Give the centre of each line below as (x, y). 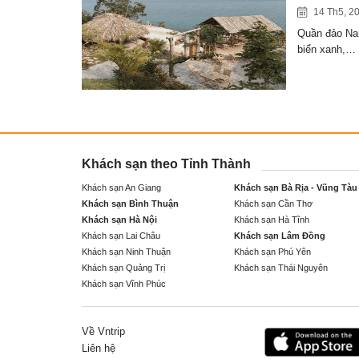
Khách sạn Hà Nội (119, 220)
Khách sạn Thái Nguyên (281, 268)
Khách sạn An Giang (121, 188)
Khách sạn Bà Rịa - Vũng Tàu (296, 188)
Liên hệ (99, 348)
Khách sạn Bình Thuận (130, 204)
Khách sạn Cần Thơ (273, 204)
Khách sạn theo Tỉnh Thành (166, 163)
